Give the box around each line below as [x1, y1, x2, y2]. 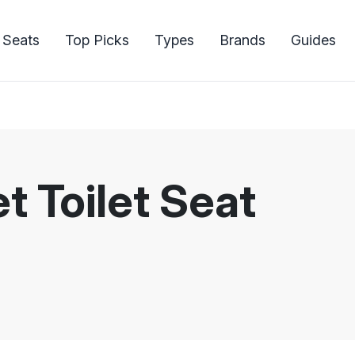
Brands [219, 32, 265, 48]
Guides [291, 32, 336, 48]
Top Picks [65, 32, 129, 48]
